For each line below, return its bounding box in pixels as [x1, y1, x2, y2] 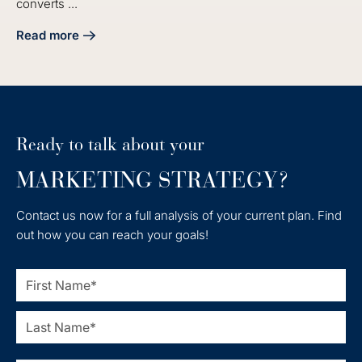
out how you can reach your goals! [16, 227, 208, 243]
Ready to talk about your [16, 133, 204, 156]
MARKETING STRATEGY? [16, 166, 289, 195]
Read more [16, 27, 79, 44]
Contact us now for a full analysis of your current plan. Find [16, 208, 342, 224]
